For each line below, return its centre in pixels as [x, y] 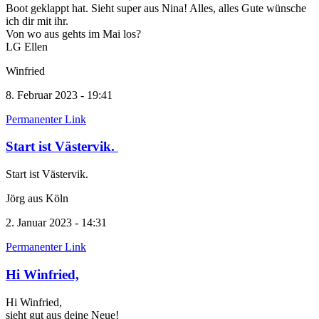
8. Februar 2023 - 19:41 [59, 95]
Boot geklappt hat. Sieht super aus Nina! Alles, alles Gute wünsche [156, 8]
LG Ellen [27, 46]
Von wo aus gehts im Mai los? [73, 33]
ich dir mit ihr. [37, 21]
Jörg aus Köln [37, 199]
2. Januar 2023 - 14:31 [56, 223]
